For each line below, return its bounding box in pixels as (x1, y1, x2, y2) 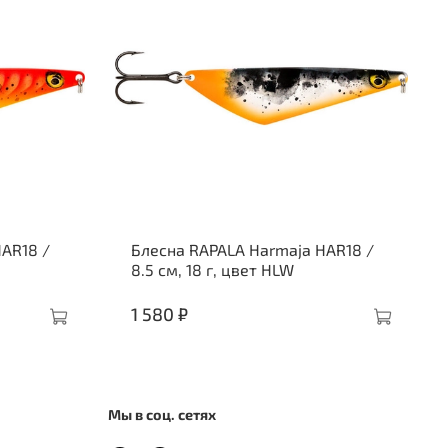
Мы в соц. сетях (108, 405, 216, 423)
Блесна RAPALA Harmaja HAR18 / (130, 240, 374, 260)
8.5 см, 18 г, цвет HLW (130, 260, 294, 280)
